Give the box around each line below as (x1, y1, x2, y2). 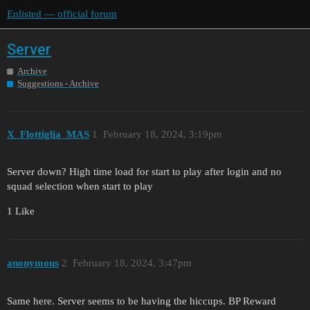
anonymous (7, 257, 59, 268)
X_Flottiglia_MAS (7, 128, 89, 140)
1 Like (7, 206, 35, 217)
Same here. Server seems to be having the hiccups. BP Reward (7, 295, 276, 307)
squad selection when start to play (7, 181, 153, 192)
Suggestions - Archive (17, 78, 99, 89)
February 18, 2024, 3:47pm (72, 257, 192, 268)
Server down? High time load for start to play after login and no (7, 166, 282, 178)
